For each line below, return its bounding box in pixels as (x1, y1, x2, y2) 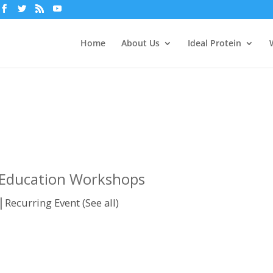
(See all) (82, 196, 119, 210)
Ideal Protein (188, 37, 241, 49)
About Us (121, 37, 160, 49)
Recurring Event (5, 196, 82, 210)
